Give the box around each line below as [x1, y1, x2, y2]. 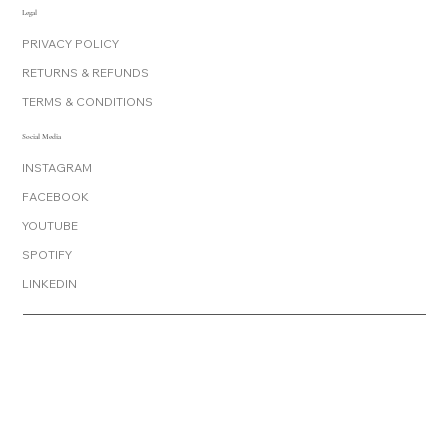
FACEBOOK [22, 189, 90, 205]
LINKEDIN [22, 276, 78, 292]
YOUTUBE [22, 218, 79, 234]
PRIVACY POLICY [22, 36, 120, 52]
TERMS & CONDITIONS [22, 94, 154, 110]
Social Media [22, 132, 62, 142]
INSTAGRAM [22, 160, 93, 176]
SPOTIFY [22, 247, 73, 263]
